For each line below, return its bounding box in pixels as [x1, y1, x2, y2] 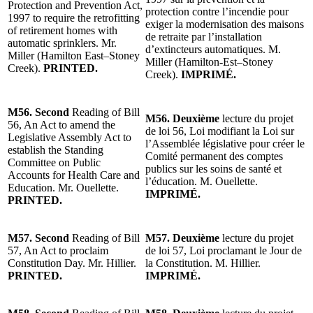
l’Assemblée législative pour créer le [145, 137, 305, 150]
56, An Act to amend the [8, 118, 115, 131]
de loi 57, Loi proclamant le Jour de [145, 244, 302, 256]
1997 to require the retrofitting [8, 11, 140, 24]
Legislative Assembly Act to [8, 131, 131, 143]
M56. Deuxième [145, 112, 222, 124]
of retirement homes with [8, 24, 117, 36]
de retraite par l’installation [145, 30, 262, 43]
